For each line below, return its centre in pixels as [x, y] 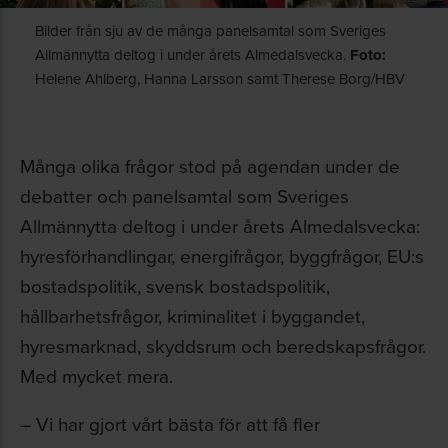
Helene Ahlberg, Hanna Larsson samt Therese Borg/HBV [220, 78]
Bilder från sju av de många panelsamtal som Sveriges [210, 30]
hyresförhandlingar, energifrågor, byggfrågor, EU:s [222, 255]
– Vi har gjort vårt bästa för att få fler [170, 423]
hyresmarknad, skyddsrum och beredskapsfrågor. [223, 345]
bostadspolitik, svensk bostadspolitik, [175, 285]
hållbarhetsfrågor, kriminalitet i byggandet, [192, 315]
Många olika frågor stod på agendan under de [210, 165]
